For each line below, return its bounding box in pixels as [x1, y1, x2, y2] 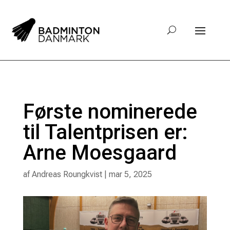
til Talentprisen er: [23, 120, 188, 144]
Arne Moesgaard [23, 140, 177, 165]
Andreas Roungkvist [31, 169, 102, 179]
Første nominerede [23, 99, 197, 124]
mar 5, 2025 [108, 169, 152, 179]
